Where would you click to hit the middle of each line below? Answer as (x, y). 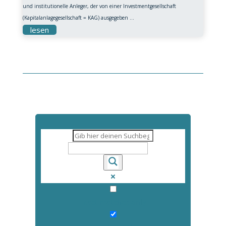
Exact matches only (113, 202)
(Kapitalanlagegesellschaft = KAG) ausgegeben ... (78, 18)
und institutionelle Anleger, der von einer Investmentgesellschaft (99, 6)
